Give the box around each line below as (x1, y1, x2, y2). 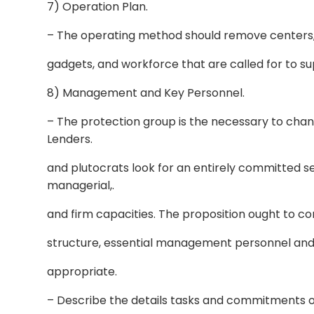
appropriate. (47, 264, 118, 280)
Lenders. (47, 131, 93, 147)
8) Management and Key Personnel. (47, 85, 245, 101)
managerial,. (47, 177, 115, 193)
